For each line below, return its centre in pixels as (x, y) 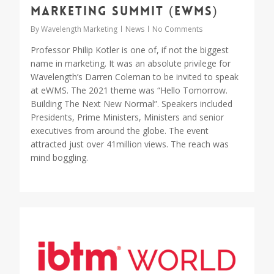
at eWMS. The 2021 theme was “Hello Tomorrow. (129, 90)
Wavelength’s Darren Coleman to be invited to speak (135, 76)
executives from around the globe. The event (120, 130)
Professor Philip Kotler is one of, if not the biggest (130, 50)
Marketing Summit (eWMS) (124, 11)
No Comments (177, 29)
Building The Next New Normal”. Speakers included (131, 103)
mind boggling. (61, 157)
